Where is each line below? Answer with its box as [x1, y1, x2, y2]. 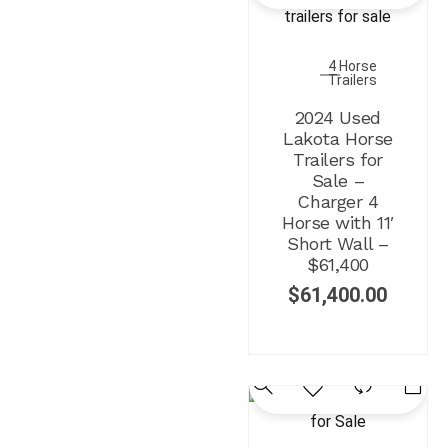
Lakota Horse [283, 127, 393, 149]
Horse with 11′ [282, 211, 394, 233]
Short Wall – [287, 232, 389, 254]
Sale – [311, 169, 365, 191]
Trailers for [293, 148, 383, 170]
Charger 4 [297, 190, 379, 212]
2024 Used [294, 106, 381, 128]
